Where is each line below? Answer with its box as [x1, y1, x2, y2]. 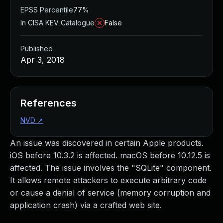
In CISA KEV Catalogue [20, 18, 95, 27]
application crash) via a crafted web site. [10, 200, 162, 210]
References [20, 97, 77, 109]
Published [20, 44, 53, 53]
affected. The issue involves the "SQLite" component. [10, 163, 212, 173]
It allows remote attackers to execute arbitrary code [10, 175, 207, 185]
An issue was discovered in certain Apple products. [10, 138, 204, 148]
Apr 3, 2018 [20, 55, 65, 65]
